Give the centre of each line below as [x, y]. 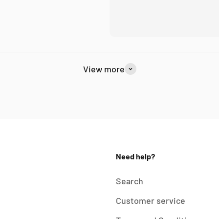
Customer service [151, 201]
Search [130, 181]
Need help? [136, 156]
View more [104, 69]
